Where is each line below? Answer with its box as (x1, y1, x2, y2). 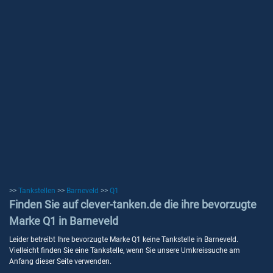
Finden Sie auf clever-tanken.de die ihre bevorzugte (9, 198, 257, 211)
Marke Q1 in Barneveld (9, 214, 118, 227)
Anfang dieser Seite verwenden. (9, 257, 112, 266)
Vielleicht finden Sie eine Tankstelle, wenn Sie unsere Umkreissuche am (9, 246, 240, 255)
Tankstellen (18, 186, 55, 195)
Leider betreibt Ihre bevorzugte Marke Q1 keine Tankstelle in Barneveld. (9, 235, 238, 244)
